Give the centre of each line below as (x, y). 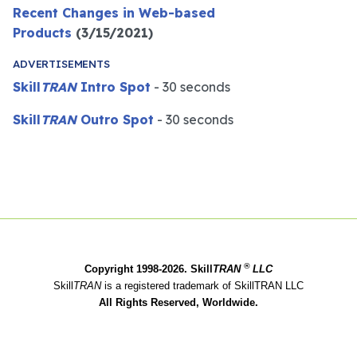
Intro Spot (114, 86)
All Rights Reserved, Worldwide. (178, 302)
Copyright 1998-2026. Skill (149, 269)
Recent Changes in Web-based (114, 12)
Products (42, 32)
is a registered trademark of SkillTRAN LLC (204, 285)
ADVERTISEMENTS (61, 63)
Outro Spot (115, 119)
